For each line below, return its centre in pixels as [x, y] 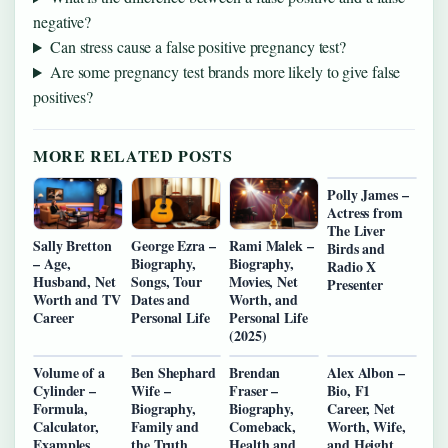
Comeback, [263, 426]
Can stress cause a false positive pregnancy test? [198, 47]
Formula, [61, 408]
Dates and [161, 299]
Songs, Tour [166, 281]
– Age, [52, 263]
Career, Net [361, 408]
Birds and [356, 249]
